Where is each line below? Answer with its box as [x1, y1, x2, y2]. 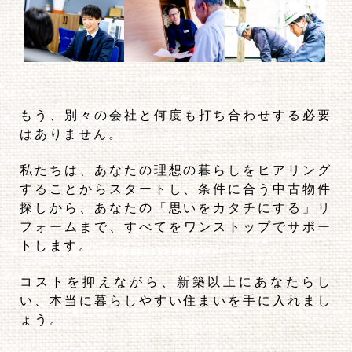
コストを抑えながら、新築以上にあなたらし [20, 274, 332, 290]
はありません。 [20, 126, 123, 142]
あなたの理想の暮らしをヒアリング [93, 163, 332, 178]
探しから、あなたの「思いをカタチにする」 [20, 200, 318, 216]
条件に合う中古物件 [198, 181, 332, 197]
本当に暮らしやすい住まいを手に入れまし [49, 293, 332, 309]
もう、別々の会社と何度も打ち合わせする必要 [20, 108, 332, 123]
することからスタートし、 [20, 181, 199, 197]
